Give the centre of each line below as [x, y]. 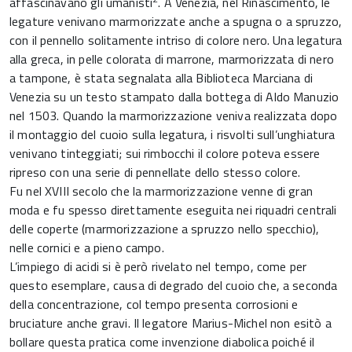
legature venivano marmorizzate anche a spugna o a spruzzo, [176, 21]
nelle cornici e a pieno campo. [87, 247]
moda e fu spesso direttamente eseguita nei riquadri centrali [173, 210]
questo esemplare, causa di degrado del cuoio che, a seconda [174, 285]
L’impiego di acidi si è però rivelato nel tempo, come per [158, 266]
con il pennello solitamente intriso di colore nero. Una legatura [176, 40]
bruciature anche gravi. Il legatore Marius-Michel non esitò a [170, 323]
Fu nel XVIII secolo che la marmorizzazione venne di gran [161, 191]
